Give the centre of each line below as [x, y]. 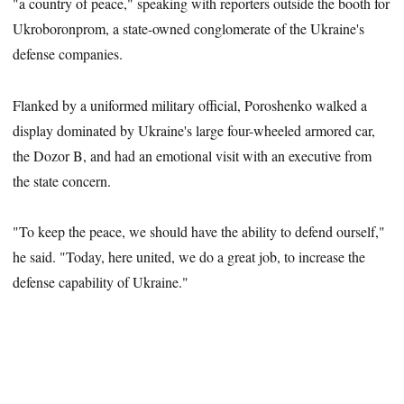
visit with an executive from [294, 155]
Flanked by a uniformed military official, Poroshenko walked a [190, 105]
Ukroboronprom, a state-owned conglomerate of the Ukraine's [189, 28]
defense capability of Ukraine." [101, 282]
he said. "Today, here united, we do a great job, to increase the [189, 257]
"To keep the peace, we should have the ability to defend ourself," [199, 232]
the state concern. [62, 180]
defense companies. [68, 53]
